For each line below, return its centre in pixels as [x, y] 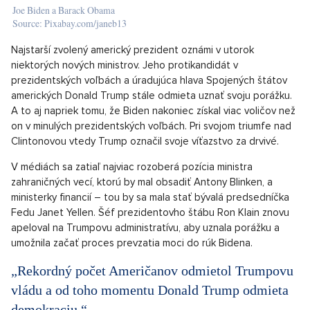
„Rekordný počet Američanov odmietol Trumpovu [152, 271]
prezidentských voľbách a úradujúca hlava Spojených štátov [149, 81]
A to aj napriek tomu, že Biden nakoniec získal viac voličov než [153, 111]
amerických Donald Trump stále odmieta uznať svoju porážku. [152, 96]
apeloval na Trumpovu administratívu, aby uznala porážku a [145, 228]
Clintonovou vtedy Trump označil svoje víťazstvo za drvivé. [145, 142]
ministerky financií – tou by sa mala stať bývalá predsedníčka [150, 198]
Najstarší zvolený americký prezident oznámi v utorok [133, 50]
